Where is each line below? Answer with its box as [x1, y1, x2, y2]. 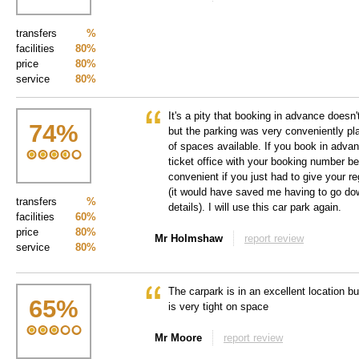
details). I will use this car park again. [168, 201, 341, 213]
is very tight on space [168, 301, 268, 313]
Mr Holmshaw [155, 232, 223, 244]
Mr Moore [155, 332, 202, 344]
